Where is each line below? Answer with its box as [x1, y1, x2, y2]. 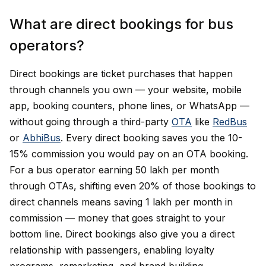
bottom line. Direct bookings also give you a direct [9, 228, 235, 240]
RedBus [213, 116, 247, 128]
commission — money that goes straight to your [9, 212, 226, 224]
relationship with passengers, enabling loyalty [9, 244, 214, 256]
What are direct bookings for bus [9, 15, 233, 33]
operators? [9, 37, 84, 54]
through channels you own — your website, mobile [9, 84, 242, 96]
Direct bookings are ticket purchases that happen [9, 68, 233, 80]
